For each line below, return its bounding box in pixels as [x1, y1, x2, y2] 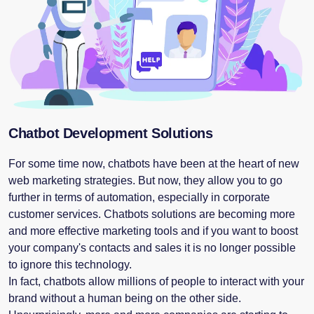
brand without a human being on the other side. [8, 292, 241, 304]
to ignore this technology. [8, 258, 132, 271]
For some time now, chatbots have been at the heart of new [8, 157, 299, 170]
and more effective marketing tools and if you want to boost [8, 224, 298, 237]
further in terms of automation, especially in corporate [8, 191, 270, 203]
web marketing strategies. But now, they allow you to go [8, 174, 282, 186]
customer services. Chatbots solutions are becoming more [8, 207, 295, 220]
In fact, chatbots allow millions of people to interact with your [8, 275, 304, 287]
